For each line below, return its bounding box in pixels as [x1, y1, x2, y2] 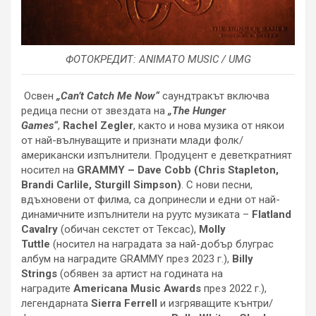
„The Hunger [168, 104, 226, 118]
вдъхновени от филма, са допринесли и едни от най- [21, 193, 280, 207]
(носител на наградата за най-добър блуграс [50, 238, 274, 251]
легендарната [21, 297, 91, 310]
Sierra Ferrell [91, 297, 157, 310]
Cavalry [21, 223, 58, 236]
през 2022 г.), [201, 282, 267, 296]
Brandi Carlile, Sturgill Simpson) [21, 178, 181, 192]
